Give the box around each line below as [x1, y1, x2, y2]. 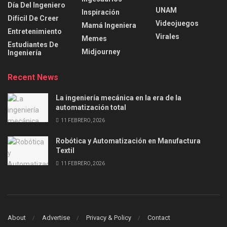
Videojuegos [156, 19, 199, 27]
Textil [56, 146, 74, 155]
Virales [156, 32, 179, 41]
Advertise [42, 214, 70, 222]
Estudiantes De [8, 40, 58, 49]
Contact [147, 214, 170, 222]
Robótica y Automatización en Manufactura [56, 136, 201, 145]
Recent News [8, 72, 58, 82]
